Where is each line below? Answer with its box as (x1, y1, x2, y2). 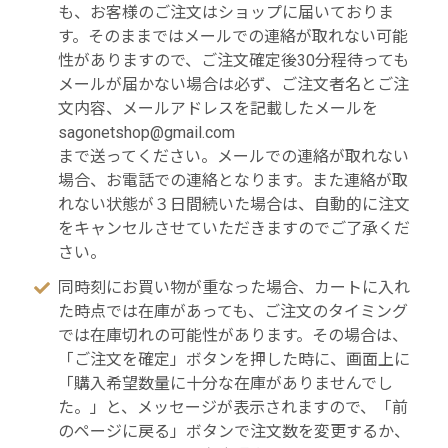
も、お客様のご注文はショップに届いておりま (58, 3, 394, 23)
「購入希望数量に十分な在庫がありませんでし (58, 373, 393, 393)
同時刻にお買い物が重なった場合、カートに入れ (58, 277, 410, 297)
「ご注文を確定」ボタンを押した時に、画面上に (58, 349, 410, 369)
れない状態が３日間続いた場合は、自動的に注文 (58, 195, 410, 215)
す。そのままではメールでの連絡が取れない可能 (58, 27, 408, 47)
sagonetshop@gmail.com (58, 123, 235, 143)
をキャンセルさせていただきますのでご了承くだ (58, 219, 410, 239)
